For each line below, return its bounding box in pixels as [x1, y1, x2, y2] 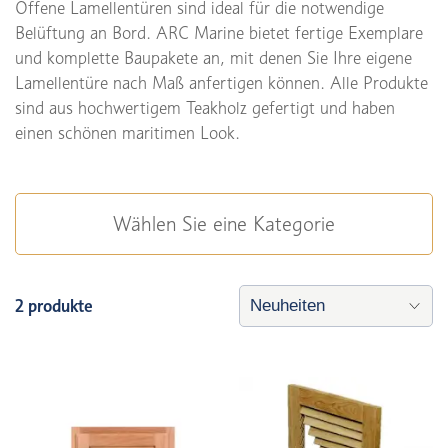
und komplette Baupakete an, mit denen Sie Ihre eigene [15, 48, 412, 69]
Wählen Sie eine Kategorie [113, 212, 335, 237]
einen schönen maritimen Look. [15, 123, 240, 144]
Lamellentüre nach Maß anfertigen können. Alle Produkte [15, 73, 428, 94]
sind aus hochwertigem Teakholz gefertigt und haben [15, 98, 395, 119]
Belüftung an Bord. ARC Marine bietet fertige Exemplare [15, 23, 423, 44]
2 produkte [15, 295, 93, 316]
